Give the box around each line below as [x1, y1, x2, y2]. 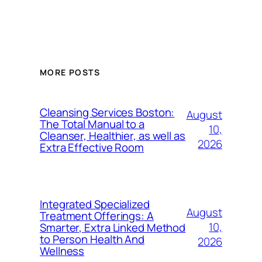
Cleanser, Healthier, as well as [40, 127, 185, 143]
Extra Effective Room [40, 139, 144, 155]
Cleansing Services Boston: [40, 104, 175, 120]
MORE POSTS [40, 67, 100, 78]
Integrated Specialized [40, 196, 150, 212]
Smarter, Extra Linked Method [40, 219, 186, 235]
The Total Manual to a [40, 116, 144, 132]
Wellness [40, 243, 85, 258]
